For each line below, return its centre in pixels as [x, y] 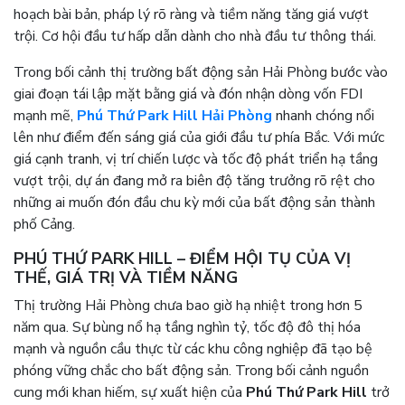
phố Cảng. [44, 224]
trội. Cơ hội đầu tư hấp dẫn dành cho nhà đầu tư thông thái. [195, 36]
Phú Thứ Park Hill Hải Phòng [174, 116]
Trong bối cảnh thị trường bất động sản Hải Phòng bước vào [201, 72]
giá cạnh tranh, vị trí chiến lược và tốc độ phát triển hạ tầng [196, 159]
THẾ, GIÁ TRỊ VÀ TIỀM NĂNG [126, 278]
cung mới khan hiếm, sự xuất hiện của [130, 392]
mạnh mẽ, [45, 116]
